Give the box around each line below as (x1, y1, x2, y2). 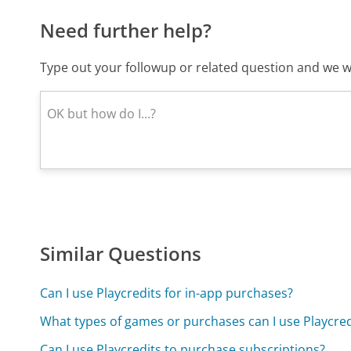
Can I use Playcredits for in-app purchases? (40, 284, 294, 302)
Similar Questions (40, 241, 202, 267)
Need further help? (40, 17, 212, 44)
